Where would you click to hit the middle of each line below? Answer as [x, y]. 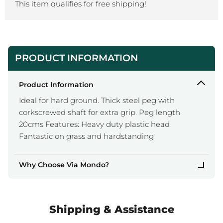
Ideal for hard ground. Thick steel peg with [97, 100]
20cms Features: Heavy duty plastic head [94, 124]
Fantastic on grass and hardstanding [86, 136]
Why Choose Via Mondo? [64, 165]
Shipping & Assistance [111, 209]
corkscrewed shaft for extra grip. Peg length [100, 112]
